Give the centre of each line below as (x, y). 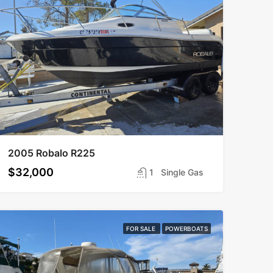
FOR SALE (141, 229)
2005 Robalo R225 (51, 153)
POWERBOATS (186, 229)
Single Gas (182, 172)
